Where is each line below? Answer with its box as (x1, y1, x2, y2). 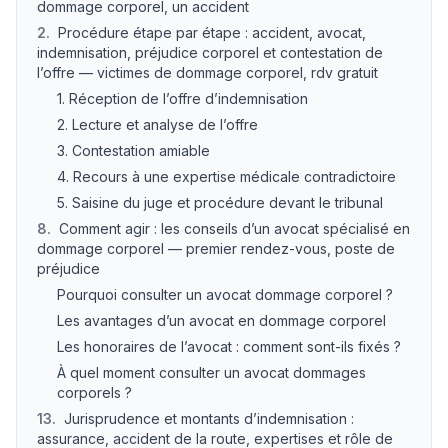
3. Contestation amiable (57, 142, 210, 159)
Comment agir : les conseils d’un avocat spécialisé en (59, 220, 410, 237)
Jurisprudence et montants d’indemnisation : (64, 410, 354, 427)
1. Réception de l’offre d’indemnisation (57, 90, 308, 107)
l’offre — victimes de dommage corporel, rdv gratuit (37, 64, 378, 81)
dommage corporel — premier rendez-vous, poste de (37, 240, 395, 257)
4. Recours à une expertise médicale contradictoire (57, 168, 396, 185)
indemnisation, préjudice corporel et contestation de (37, 44, 383, 61)
